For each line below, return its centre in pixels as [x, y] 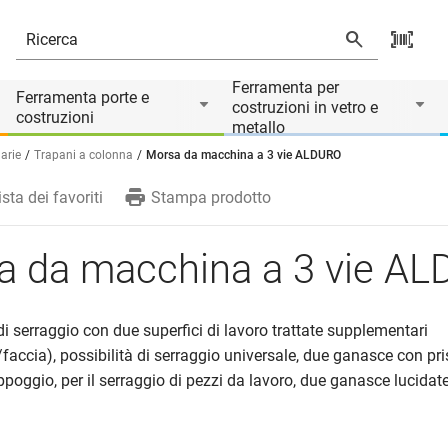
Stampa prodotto [210, 197]
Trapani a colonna [83, 155]
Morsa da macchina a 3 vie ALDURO [243, 155]
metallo [258, 127]
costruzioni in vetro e [305, 107]
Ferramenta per [285, 87]
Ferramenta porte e [82, 97]
